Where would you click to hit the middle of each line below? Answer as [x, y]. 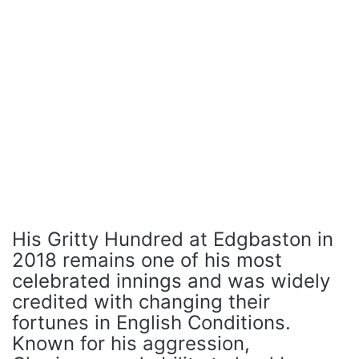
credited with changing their [141, 302]
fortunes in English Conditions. [151, 323]
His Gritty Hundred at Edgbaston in [173, 239]
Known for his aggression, [131, 343]
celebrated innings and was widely [171, 281]
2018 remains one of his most [147, 260]
